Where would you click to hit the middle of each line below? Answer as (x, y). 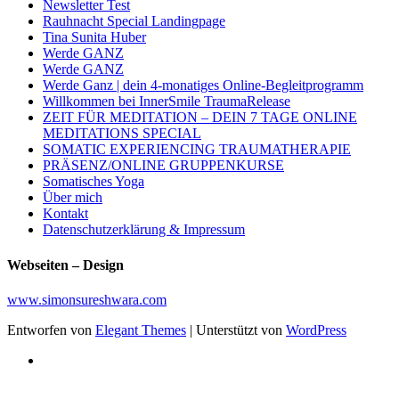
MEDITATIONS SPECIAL (122, 134)
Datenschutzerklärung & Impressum (144, 230)
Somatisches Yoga (94, 182)
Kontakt (65, 214)
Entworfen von (51, 330)
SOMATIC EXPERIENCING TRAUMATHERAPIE (197, 150)
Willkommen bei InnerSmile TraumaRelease (167, 102)
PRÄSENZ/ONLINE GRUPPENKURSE (163, 166)
